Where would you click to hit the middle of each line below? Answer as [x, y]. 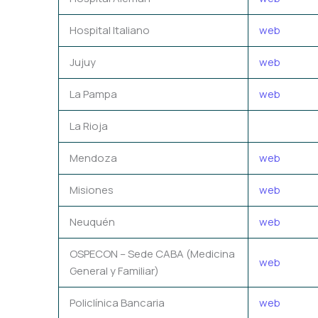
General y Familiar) [114, 270]
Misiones [92, 190]
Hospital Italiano [110, 30]
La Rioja [89, 126]
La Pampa [93, 94]
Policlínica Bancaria [117, 302]
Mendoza [93, 158]
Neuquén [92, 221]
